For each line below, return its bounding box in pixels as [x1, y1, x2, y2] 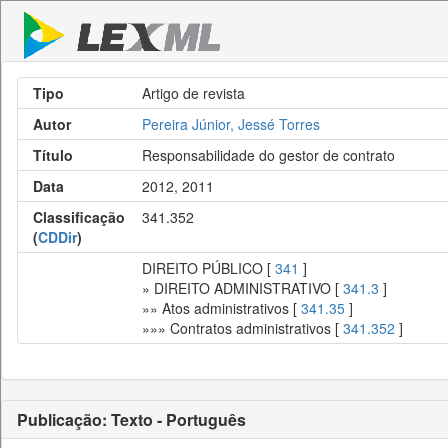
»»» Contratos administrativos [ [142, 318, 343, 338]
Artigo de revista [142, 83, 245, 103]
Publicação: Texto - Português [17, 408, 246, 431]
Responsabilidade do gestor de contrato [142, 145, 395, 165]
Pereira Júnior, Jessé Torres [142, 114, 320, 134]
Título [33, 145, 73, 165]
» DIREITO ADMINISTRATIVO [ [142, 278, 343, 298]
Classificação [33, 207, 125, 227]
